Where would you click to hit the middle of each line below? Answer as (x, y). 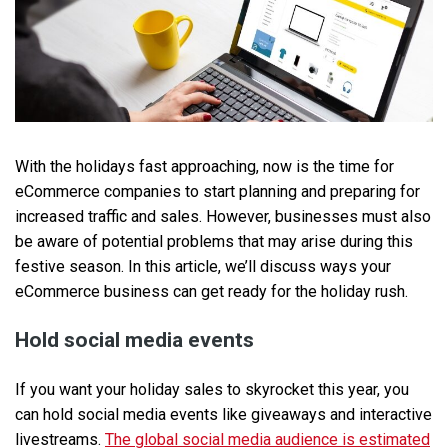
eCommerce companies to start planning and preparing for (217, 192)
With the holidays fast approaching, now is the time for (204, 167)
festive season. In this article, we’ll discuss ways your (203, 267)
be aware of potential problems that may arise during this (214, 242)
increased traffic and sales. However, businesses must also (223, 217)
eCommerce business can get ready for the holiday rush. (211, 292)
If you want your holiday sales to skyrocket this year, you (212, 390)
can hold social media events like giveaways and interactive (223, 415)
